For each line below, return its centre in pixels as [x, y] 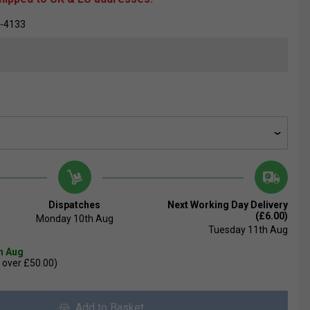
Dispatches [75, 205]
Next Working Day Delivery [227, 205]
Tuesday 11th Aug [248, 230]
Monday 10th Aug [74, 219]
